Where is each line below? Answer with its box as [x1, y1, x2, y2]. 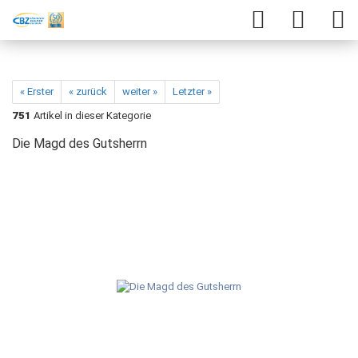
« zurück [69, 86, 107, 97]
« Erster [20, 86, 54, 97]
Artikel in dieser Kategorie [31, 109, 151, 121]
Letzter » [173, 86, 212, 97]
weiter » [122, 86, 157, 97]
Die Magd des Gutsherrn [12, 136, 147, 151]
